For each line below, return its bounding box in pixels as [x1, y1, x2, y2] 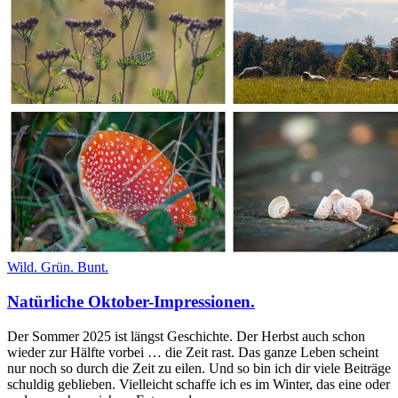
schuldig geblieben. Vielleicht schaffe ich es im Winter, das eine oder [7, 376, 390, 392]
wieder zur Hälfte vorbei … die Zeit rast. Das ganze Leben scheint [7, 344, 378, 360]
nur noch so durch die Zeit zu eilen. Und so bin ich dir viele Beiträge [7, 360, 391, 376]
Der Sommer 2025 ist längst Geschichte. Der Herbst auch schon [7, 328, 365, 344]
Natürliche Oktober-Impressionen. [7, 291, 255, 311]
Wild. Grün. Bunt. [7, 259, 108, 275]
